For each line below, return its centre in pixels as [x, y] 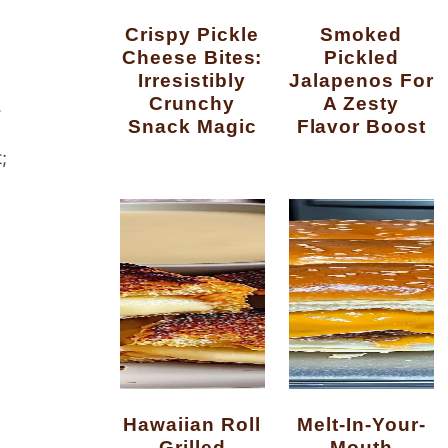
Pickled [361, 57]
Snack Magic [192, 126]
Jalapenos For [361, 80]
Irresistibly [192, 80]
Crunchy [192, 103]
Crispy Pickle [133, 34]
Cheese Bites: [192, 57]
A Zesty [361, 103]
